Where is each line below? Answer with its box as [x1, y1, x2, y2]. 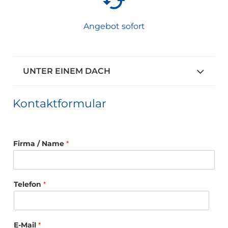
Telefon [14, 179, 43, 189]
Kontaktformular [13, 96, 106, 110]
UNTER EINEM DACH [23, 66, 110, 76]
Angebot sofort [83, 21, 145, 31]
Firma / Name [13, 138, 66, 148]
